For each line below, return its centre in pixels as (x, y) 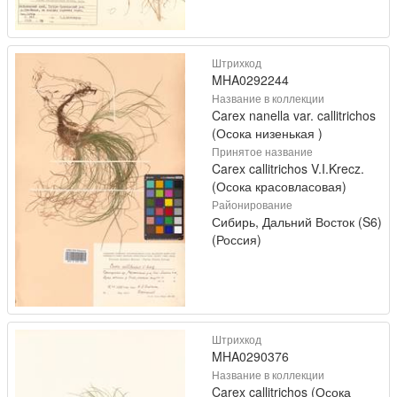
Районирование (252, 204)
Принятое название (262, 151)
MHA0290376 (250, 357)
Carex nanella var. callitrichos (294, 115)
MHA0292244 (250, 79)
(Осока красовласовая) (279, 186)
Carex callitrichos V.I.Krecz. (288, 168)
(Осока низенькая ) (267, 132)
